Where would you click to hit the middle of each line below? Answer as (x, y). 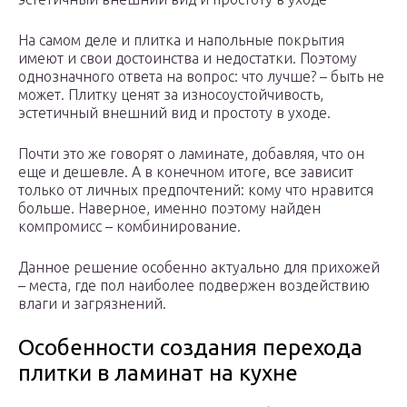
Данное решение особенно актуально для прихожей (199, 268)
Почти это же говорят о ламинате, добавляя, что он (191, 154)
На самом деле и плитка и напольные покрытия (181, 40)
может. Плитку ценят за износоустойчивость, (171, 95)
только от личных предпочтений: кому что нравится (196, 190)
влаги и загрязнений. (92, 304)
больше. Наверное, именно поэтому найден (169, 208)
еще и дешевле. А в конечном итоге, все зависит (186, 172)
